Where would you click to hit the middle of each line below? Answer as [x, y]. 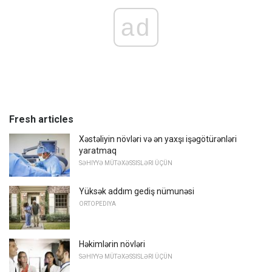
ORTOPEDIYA [97, 204]
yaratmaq [98, 150]
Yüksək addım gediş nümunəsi [137, 192]
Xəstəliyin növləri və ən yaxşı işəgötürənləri [158, 139]
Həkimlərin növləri [112, 244]
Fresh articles [41, 119]
